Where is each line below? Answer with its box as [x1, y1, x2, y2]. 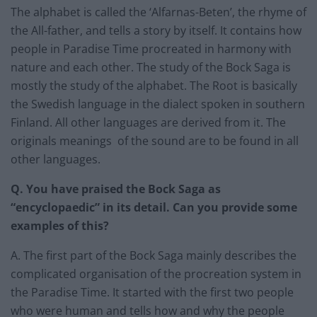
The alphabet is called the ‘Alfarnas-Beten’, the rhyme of [11, 4, 306, 21]
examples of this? [11, 218, 112, 234]
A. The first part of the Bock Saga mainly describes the [11, 248, 296, 264]
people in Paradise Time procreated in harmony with [11, 41, 292, 57]
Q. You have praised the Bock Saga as [11, 181, 221, 197]
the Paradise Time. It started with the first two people [11, 284, 294, 301]
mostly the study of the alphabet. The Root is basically [11, 78, 297, 94]
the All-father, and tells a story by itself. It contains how [11, 23, 301, 39]
